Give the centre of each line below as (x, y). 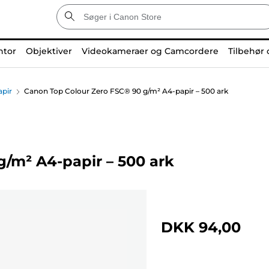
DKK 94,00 (201, 227)
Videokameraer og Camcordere (150, 51)
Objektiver (49, 51)
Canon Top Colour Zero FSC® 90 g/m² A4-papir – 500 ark (126, 91)
